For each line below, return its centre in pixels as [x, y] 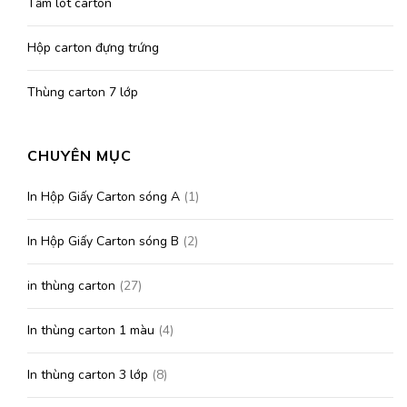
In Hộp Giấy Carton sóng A [104, 197]
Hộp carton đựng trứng [93, 48]
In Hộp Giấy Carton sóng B [103, 242]
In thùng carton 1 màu [91, 331]
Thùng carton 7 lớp [83, 93]
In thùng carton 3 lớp [88, 375]
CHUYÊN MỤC [79, 156]
